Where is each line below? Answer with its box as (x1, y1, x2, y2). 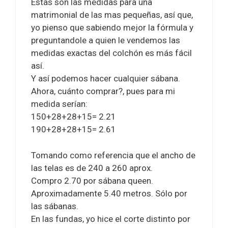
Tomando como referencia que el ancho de (31, 150, 195, 160)
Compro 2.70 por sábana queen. (31, 175, 153, 186)
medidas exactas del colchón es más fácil (31, 48, 192, 59)
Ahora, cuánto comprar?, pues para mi (31, 86, 175, 97)
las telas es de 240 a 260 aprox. (31, 162, 153, 173)
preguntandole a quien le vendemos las (31, 35, 180, 46)
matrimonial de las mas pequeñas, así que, (31, 10, 193, 20)
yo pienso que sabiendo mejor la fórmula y (31, 22, 193, 33)
